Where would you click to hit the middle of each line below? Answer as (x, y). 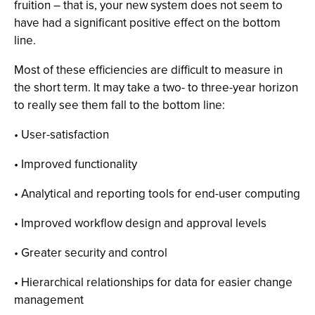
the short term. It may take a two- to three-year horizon (156, 88)
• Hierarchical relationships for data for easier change (153, 282)
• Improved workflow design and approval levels (140, 223)
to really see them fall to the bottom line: (120, 105)
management (49, 300)
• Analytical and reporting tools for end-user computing (157, 194)
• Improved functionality (76, 164)
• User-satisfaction (62, 135)
